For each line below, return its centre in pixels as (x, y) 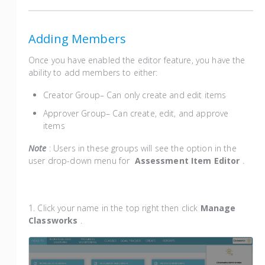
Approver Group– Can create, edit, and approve (136, 113)
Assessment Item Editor (188, 160)
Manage (218, 208)
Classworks (54, 220)
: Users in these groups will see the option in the (143, 148)
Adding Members (77, 38)
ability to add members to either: (94, 72)
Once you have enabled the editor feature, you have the (137, 60)
